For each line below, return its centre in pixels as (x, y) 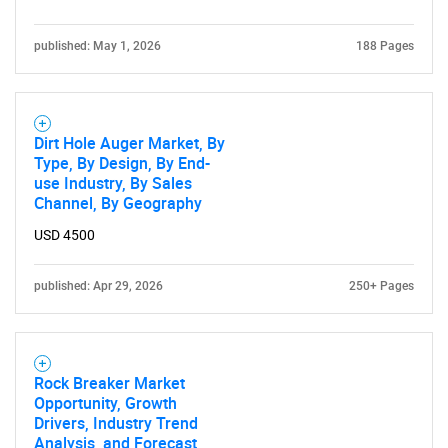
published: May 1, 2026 (97, 46)
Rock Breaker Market (109, 383)
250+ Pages (381, 286)
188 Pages (385, 46)
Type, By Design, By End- (122, 163)
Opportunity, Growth (105, 403)
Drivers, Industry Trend (116, 423)
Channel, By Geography (118, 203)
